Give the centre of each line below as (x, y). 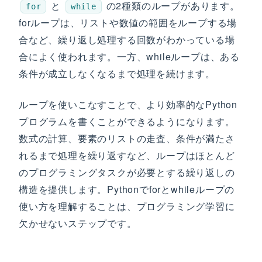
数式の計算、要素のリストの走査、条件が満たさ (127, 138)
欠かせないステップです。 (78, 223)
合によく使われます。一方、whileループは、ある (129, 56)
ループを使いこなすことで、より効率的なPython (128, 104)
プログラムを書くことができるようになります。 (127, 121)
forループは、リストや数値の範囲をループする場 (128, 23)
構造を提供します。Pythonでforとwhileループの (127, 189)
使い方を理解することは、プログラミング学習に (127, 206)
